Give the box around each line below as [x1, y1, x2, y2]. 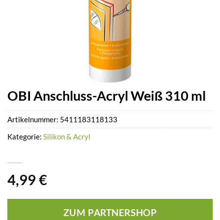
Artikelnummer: [7, 115, 60, 124]
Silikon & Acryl [43, 132, 90, 141]
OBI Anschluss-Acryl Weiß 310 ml [7, 87, 206, 104]
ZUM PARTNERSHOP [63, 207, 157, 219]
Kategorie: [7, 132, 43, 141]
